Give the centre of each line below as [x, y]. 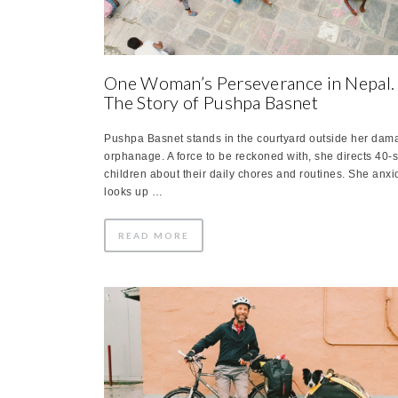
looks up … [133, 191]
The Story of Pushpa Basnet [211, 102]
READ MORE [154, 235]
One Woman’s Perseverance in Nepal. [250, 82]
